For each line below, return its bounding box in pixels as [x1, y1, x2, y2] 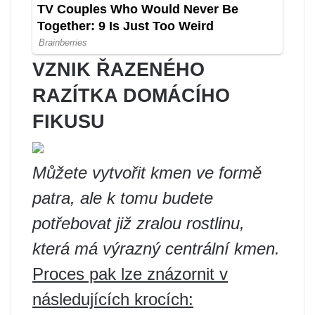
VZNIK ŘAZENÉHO [32, 58, 205, 80]
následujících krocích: [32, 289, 193, 309]
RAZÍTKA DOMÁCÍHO [32, 84, 230, 106]
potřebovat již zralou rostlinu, [32, 213, 245, 233]
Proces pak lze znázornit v [32, 264, 228, 283]
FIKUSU [32, 110, 105, 132]
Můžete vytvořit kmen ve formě [32, 162, 262, 182]
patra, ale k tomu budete [32, 188, 213, 207]
